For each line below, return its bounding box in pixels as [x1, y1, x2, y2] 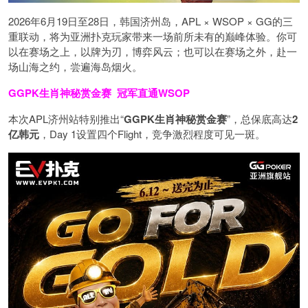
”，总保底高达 [227, 111, 292, 126]
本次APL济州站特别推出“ [8, 111, 124, 126]
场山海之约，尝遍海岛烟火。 [8, 58, 142, 74]
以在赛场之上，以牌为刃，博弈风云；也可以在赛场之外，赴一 [8, 43, 297, 58]
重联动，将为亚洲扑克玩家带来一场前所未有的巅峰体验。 [8, 28, 276, 43]
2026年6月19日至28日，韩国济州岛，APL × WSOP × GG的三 [8, 13, 293, 28]
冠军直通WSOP [117, 85, 190, 100]
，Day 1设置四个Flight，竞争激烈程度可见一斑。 [39, 126, 265, 141]
